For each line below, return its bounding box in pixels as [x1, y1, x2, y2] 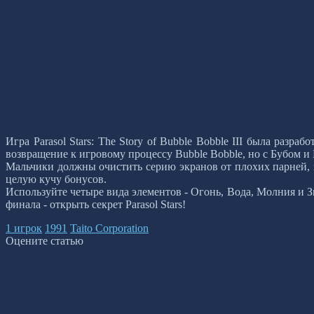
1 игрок [6, 222, 42, 235]
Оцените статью [6, 235, 83, 247]
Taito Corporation [70, 222, 149, 235]
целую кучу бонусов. [6, 173, 107, 186]
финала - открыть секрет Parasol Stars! [6, 198, 186, 211]
